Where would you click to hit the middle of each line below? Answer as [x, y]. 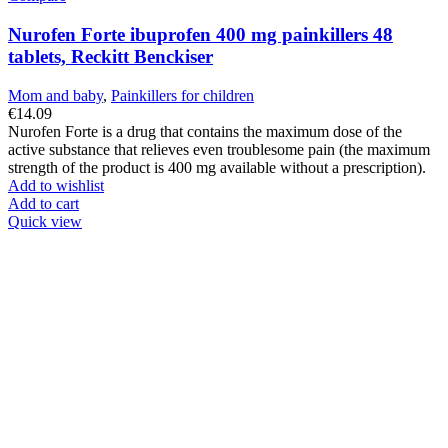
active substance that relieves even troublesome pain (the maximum [219, 149]
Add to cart [43, 203]
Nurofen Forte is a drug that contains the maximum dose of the [205, 131]
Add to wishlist [56, 185]
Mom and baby [55, 95]
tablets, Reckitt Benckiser [110, 56]
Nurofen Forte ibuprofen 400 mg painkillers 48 [200, 34]
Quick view [45, 221]
